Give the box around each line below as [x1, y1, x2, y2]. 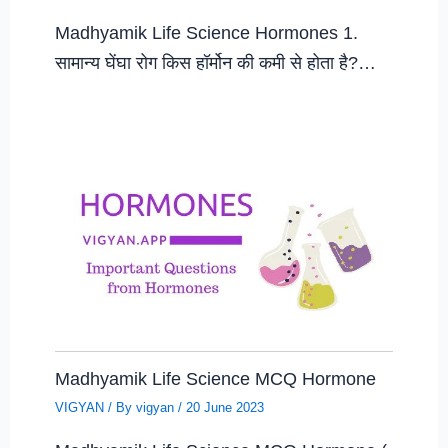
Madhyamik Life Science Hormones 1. [55, 22, 359, 44]
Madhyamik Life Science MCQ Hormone [55, 368, 377, 390]
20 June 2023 [186, 399, 265, 415]
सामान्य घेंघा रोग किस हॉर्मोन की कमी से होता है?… [55, 52, 377, 74]
